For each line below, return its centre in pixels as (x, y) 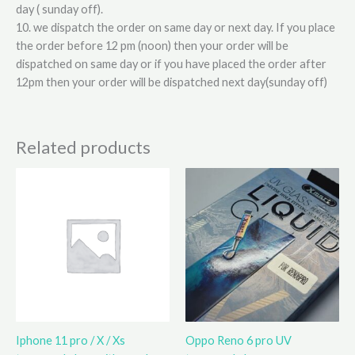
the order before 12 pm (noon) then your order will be (152, 46)
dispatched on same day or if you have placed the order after (171, 64)
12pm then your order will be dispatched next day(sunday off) (172, 82)
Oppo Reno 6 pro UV (239, 340)
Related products (83, 147)
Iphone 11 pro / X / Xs (71, 340)
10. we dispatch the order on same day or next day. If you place (176, 28)
